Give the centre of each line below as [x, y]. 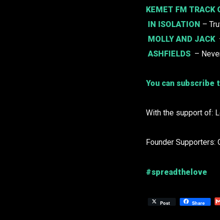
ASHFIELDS [169, 54]
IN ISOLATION [174, 25]
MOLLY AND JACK [181, 39]
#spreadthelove [177, 172]
